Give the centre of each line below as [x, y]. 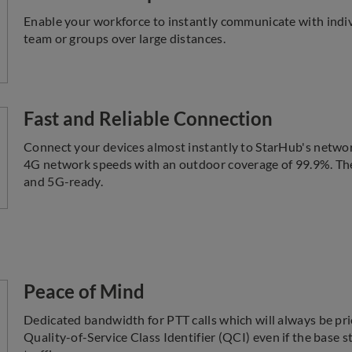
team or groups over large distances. [125, 38]
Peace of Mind [84, 291]
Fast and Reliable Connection [148, 118]
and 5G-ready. [63, 181]
